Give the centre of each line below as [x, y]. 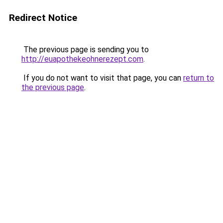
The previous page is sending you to [85, 50]
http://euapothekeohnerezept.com [82, 59]
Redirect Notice [43, 18]
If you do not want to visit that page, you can [102, 78]
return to [199, 78]
